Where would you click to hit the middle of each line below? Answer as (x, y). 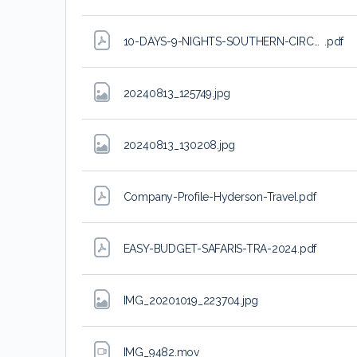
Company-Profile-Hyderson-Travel (210, 196)
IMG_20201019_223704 (182, 300)
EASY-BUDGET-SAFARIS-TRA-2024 (210, 248)
